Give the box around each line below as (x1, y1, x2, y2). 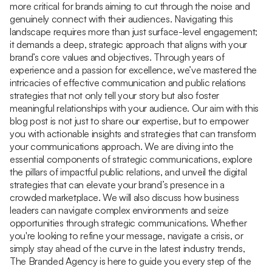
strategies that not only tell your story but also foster (10, 89, 220, 101)
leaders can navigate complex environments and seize (10, 203, 229, 216)
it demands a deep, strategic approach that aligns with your (10, 38, 248, 50)
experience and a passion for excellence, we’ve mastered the (10, 63, 257, 76)
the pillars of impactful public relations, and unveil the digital (10, 165, 247, 178)
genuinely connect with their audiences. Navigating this (10, 12, 233, 25)
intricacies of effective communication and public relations (10, 76, 246, 89)
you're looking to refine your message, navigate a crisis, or (10, 229, 243, 242)
